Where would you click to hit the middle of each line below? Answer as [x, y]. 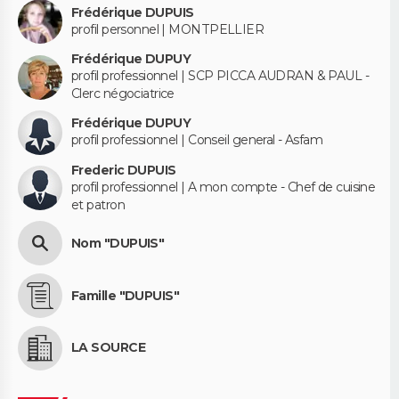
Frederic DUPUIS [124, 170]
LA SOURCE [108, 348]
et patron [98, 204]
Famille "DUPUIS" [126, 295]
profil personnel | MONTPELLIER [168, 29]
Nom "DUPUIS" [118, 243]
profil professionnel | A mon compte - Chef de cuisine [224, 187]
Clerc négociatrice [123, 94]
